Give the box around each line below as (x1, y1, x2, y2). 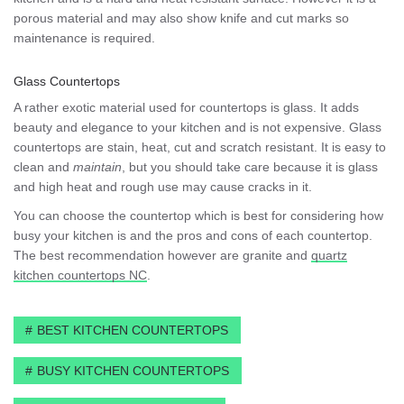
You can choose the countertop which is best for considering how (14, 207, 383, 223)
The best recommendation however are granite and (14, 247, 311, 262)
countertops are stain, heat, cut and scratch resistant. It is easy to (14, 139, 386, 154)
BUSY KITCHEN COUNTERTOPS (37, 363, 229, 378)
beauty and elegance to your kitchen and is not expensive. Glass (14, 119, 381, 134)
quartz (311, 247, 347, 262)
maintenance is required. (14, 30, 155, 45)
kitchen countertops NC (14, 267, 147, 282)
